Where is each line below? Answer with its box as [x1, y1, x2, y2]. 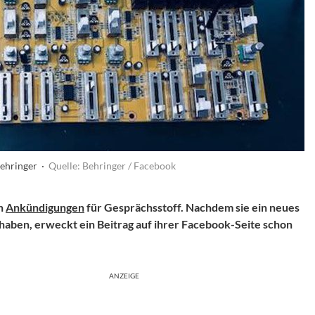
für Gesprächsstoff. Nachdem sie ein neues [84, 200, 300, 214]
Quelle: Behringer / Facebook [49, 160, 176, 172]
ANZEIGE [109, 271, 139, 280]
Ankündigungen [6, 200, 84, 214]
